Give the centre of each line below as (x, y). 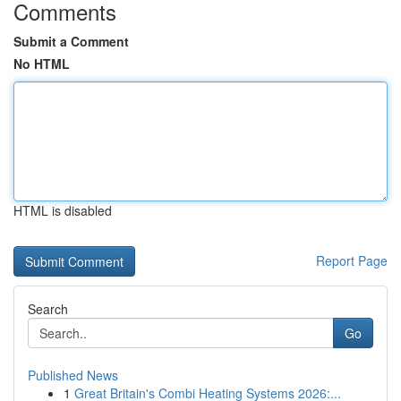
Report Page (352, 260)
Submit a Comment (71, 41)
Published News (73, 375)
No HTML (42, 64)
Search (48, 309)
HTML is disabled (63, 210)
